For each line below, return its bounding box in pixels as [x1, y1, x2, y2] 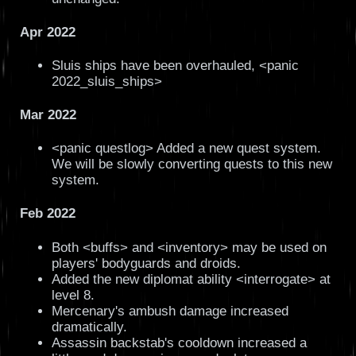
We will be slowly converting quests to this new [51, 157, 332, 172]
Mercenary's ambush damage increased [51, 303, 288, 319]
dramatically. [51, 319, 127, 335]
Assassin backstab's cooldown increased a [51, 335, 307, 350]
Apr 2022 [19, 24, 75, 40]
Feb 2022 [19, 206, 75, 222]
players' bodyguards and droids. [51, 255, 241, 271]
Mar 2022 [19, 107, 76, 123]
